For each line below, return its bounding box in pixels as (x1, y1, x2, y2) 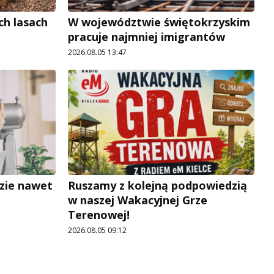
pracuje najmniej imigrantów (68, 29, 225, 45)
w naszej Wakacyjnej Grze (68, 193, 207, 208)
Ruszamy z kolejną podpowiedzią (68, 178, 247, 193)
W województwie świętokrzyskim (68, 15, 250, 30)
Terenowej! (68, 207, 130, 223)
